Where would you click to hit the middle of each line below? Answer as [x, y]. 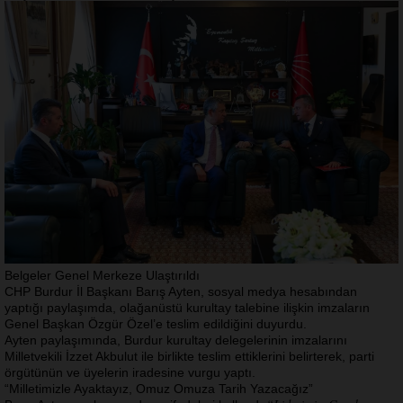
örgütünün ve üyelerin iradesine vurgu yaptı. [130, 372]
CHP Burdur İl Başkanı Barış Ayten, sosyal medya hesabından [181, 291]
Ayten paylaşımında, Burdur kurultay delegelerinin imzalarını [176, 340]
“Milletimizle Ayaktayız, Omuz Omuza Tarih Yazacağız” [159, 388]
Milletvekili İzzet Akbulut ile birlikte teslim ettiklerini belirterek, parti [189, 356]
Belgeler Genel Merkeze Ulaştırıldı [102, 275]
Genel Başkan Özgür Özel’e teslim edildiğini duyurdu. [156, 323]
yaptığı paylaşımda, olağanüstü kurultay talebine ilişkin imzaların [187, 307]
